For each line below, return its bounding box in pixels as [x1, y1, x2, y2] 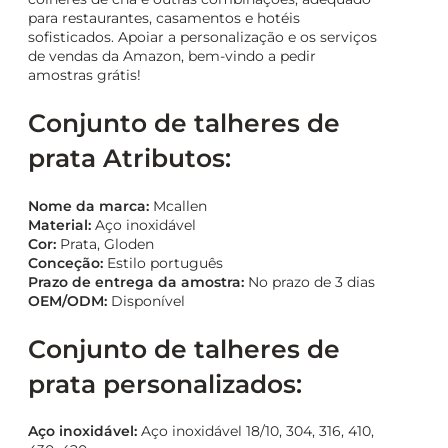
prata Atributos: [28, 143, 231, 174]
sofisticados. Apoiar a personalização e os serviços [28, 28, 377, 47]
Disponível [107, 291, 185, 310]
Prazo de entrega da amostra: [28, 272, 244, 291]
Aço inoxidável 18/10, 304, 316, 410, [137, 422, 374, 441]
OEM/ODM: [28, 291, 107, 310]
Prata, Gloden [56, 234, 154, 253]
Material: [28, 215, 91, 234]
